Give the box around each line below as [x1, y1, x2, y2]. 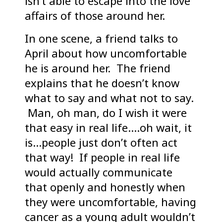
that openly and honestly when [25, 179, 185, 195]
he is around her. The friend [25, 60, 170, 76]
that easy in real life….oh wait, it [25, 120, 192, 135]
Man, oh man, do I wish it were [25, 105, 187, 120]
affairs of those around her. [25, 8, 165, 23]
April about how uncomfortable [25, 46, 187, 61]
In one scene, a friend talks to [25, 31, 178, 46]
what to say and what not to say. [25, 90, 194, 106]
